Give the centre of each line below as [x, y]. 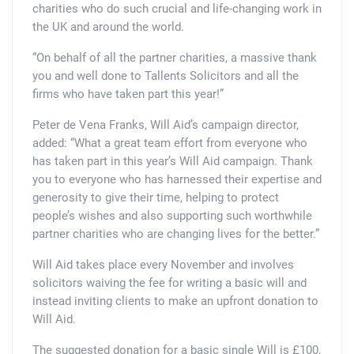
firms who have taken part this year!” [128, 94]
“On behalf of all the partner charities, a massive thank [175, 58]
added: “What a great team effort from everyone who [170, 143]
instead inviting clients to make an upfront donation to [175, 301]
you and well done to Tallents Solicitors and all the [166, 76]
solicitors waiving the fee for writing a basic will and [169, 283]
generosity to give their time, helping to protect [156, 198]
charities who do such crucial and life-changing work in [177, 9]
